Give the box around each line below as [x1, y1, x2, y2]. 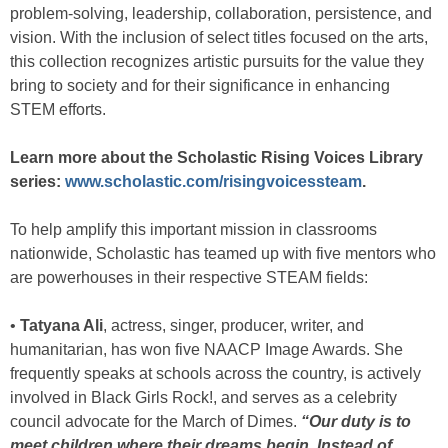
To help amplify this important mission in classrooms [10, 221, 377, 238]
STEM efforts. [10, 101, 110, 118]
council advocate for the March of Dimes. [10, 413, 301, 430]
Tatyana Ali [20, 317, 103, 334]
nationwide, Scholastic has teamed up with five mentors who [10, 245, 436, 262]
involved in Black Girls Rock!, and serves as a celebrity [10, 389, 397, 406]
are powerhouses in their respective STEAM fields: [10, 269, 376, 286]
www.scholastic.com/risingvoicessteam [65, 173, 362, 190]
